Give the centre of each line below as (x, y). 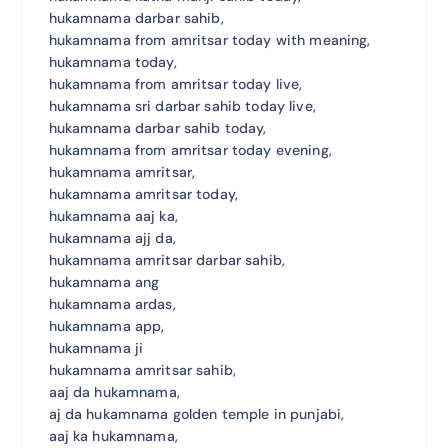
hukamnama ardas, (112, 303)
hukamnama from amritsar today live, (175, 83)
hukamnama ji (96, 347)
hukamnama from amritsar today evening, (190, 149)
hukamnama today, (112, 61)
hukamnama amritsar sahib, (142, 369)
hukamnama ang (104, 281)
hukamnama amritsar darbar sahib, (167, 259)
